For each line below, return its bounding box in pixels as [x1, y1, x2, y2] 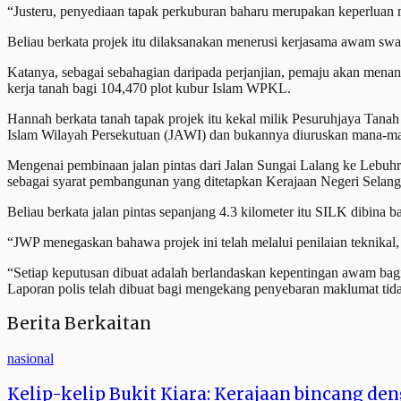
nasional [7, 351, 54, 367]
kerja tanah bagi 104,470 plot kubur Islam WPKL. [7, 80, 291, 96]
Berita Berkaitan [7, 313, 151, 335]
